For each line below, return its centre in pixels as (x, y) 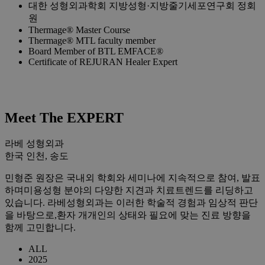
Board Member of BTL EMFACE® (96, 51)
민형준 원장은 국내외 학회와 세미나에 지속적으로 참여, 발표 (132, 178)
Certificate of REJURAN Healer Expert (103, 62)
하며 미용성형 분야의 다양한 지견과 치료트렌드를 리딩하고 (129, 190)
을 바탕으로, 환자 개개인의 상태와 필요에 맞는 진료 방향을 (128, 215)
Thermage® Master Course (79, 30)
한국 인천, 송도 (37, 156)
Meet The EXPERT (64, 118)
